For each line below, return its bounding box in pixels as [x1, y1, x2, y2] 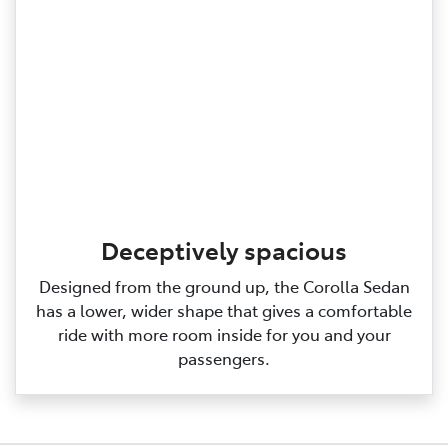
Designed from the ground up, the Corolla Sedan [38, 275, 410, 298]
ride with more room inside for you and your [57, 323, 391, 346]
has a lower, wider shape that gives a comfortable [36, 299, 412, 322]
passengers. [178, 347, 270, 370]
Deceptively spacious [101, 233, 347, 267]
